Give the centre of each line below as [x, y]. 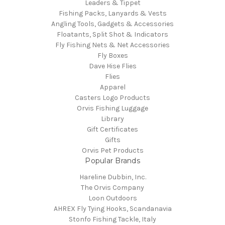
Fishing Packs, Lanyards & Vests [113, 14]
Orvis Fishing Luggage [113, 108]
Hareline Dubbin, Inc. [113, 177]
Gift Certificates [113, 130]
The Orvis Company [113, 188]
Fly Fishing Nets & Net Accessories [113, 45]
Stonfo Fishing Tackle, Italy [113, 219]
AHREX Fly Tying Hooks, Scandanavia [113, 209]
